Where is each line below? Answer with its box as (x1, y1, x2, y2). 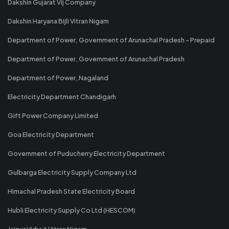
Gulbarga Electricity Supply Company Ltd (8, 168, 136, 176)
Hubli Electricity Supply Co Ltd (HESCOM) (8, 205, 135, 214)
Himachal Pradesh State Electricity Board (8, 187, 135, 195)
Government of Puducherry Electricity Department (8, 149, 165, 157)
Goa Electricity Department (8, 130, 94, 139)
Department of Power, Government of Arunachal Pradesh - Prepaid (8, 35, 215, 44)
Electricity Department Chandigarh (8, 92, 116, 101)
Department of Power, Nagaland (8, 73, 108, 82)
